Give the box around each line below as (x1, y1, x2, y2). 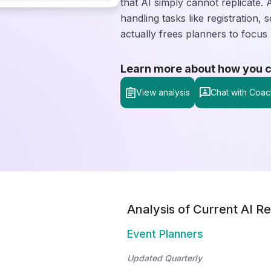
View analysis (136, 87, 190, 97)
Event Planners (127, 227, 203, 240)
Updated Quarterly (127, 253, 202, 263)
